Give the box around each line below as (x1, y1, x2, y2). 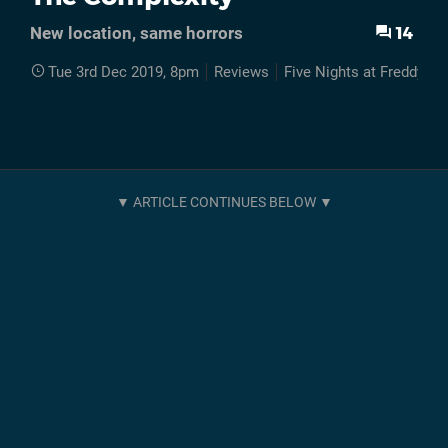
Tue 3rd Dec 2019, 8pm (48, 63, 199, 82)
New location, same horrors (30, 22, 243, 43)
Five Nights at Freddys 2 (284, 63, 444, 82)
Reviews (214, 63, 269, 82)
